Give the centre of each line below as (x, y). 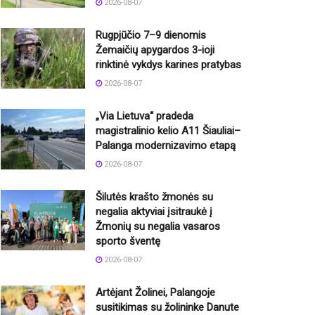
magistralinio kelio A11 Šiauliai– (168, 131)
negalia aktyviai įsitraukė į (154, 212)
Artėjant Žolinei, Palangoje (155, 293)
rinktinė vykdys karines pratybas (168, 65)
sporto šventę (128, 242)
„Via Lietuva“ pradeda (144, 116)
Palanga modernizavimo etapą (166, 146)
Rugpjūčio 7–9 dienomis (151, 36)
